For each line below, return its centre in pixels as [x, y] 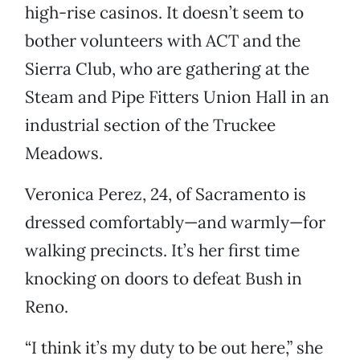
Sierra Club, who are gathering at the [167, 69]
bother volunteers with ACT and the [163, 41]
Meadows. [64, 153]
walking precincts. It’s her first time [162, 251]
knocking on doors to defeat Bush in [164, 279]
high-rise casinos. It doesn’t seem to [164, 13]
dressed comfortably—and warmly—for [175, 223]
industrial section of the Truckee [150, 125]
